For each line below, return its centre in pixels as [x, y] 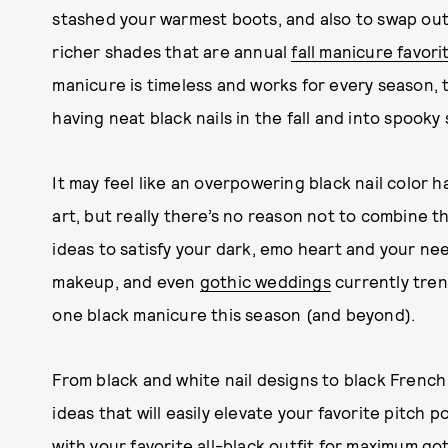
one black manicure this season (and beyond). [234, 314]
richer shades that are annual [172, 51]
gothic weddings [265, 281]
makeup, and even [126, 281]
